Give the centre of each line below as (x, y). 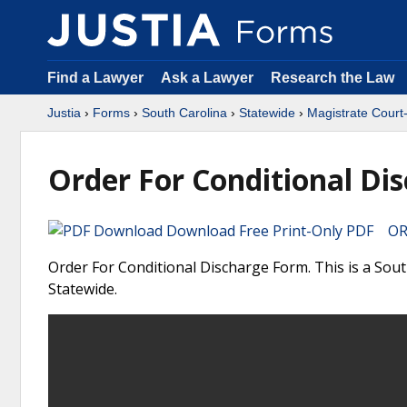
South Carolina (184, 113)
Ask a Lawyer (209, 78)
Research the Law (333, 78)
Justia (64, 113)
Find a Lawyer (95, 78)
